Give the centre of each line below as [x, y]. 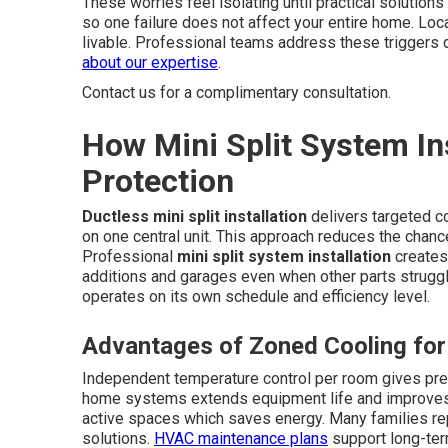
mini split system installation [284, 256]
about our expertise [150, 62]
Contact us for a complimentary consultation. [236, 92]
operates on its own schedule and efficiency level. [256, 296]
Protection [158, 181]
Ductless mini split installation [194, 216]
